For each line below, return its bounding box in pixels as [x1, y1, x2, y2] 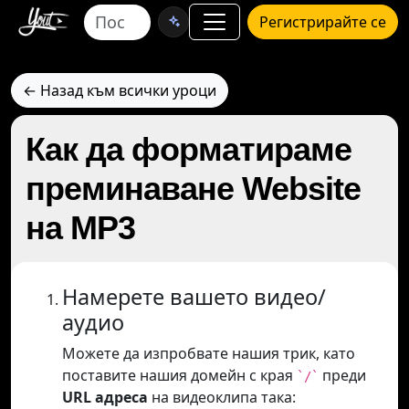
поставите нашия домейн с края [62, 365, 297, 385]
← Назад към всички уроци [23, 80, 216, 100]
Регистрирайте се [259, 12, 386, 32]
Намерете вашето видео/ [62, 282, 326, 311]
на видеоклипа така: [148, 387, 296, 407]
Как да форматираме [26, 131, 351, 168]
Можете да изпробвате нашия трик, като [62, 343, 355, 363]
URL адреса [62, 387, 148, 407]
